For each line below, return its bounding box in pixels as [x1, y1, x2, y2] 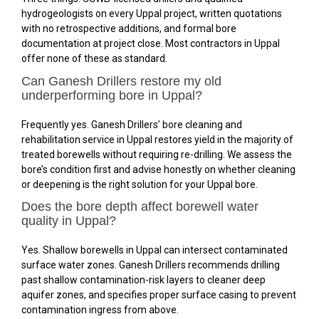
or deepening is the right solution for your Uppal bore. [21, 178, 258, 190]
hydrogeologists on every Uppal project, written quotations [21, 8, 282, 19]
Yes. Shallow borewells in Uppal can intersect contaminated [21, 244, 288, 256]
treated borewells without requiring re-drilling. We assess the [21, 148, 292, 160]
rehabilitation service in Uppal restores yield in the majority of [21, 133, 293, 145]
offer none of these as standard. [21, 53, 167, 64]
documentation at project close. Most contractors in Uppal [21, 38, 280, 49]
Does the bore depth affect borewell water [21, 199, 258, 214]
